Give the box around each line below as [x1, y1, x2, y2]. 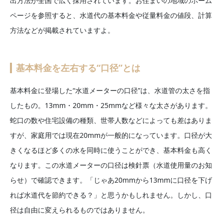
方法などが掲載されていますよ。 [10, 25, 114, 35]
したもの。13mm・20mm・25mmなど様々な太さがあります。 [10, 100, 212, 110]
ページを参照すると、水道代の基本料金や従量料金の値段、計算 [10, 10, 212, 20]
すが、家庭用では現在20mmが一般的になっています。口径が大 [10, 130, 212, 140]
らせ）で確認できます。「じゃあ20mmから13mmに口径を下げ [10, 175, 212, 185]
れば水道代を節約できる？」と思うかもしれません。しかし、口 [10, 190, 212, 200]
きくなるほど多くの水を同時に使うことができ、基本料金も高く [10, 145, 212, 155]
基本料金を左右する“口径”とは [16, 61, 140, 74]
